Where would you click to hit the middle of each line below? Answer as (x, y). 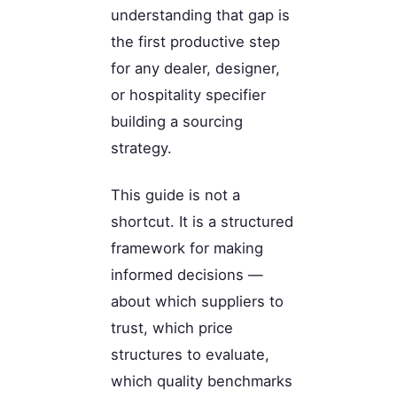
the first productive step (195, 42)
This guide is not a (175, 195)
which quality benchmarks (202, 381)
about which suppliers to (197, 301)
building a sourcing (177, 122)
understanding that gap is (200, 16)
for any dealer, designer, (195, 69)
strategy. (141, 148)
